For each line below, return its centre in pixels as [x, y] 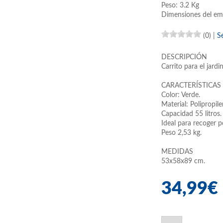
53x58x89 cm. [183, 161]
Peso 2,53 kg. [181, 133]
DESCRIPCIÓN [184, 57]
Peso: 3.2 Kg [180, 5]
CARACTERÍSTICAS [191, 86]
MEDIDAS [177, 152]
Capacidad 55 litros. [191, 114]
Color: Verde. [181, 95]
